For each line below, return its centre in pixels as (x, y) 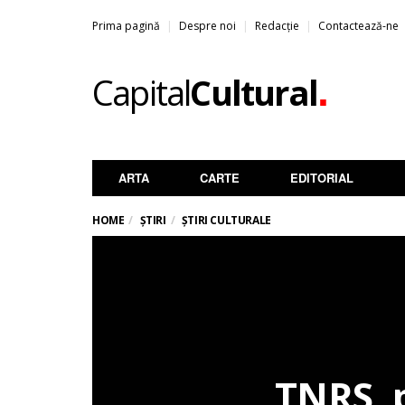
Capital (141, 92)
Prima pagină (126, 26)
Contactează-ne (358, 26)
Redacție (277, 26)
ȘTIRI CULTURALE (226, 220)
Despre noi (207, 26)
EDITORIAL (322, 178)
